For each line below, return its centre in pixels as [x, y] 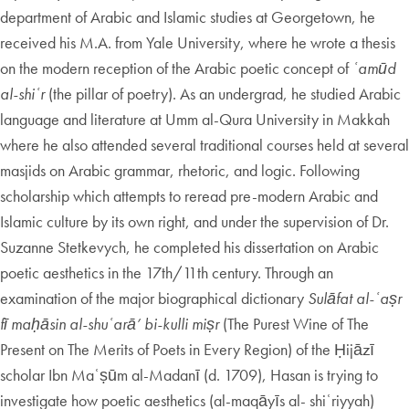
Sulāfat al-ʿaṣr [355, 299]
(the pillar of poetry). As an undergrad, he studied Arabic [223, 94]
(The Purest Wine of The [294, 324]
